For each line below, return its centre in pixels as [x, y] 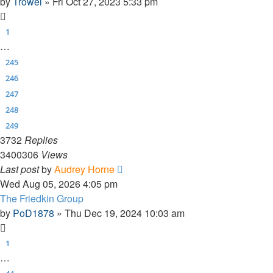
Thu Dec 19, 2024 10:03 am [125, 213]
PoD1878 [34, 213]
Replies [41, 140]
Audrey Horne [84, 169]
